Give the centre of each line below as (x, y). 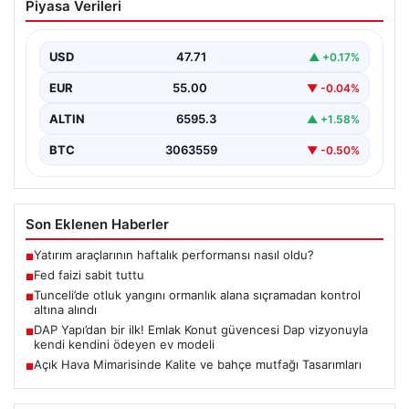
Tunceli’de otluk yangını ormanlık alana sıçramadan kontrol (197, 295)
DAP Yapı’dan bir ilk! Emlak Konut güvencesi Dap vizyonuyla (201, 330)
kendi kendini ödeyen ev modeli (124, 345)
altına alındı (65, 310)
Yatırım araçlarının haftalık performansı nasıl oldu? (174, 255)
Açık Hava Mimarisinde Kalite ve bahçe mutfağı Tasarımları (198, 365)
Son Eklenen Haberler (97, 225)
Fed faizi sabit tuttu (89, 275)
